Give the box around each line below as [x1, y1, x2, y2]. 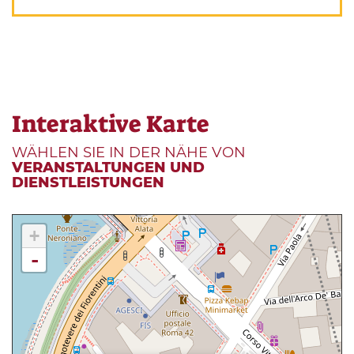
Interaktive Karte [12, 108, 209, 141]
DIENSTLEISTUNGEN [12, 174, 164, 192]
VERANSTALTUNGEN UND [12, 159, 205, 177]
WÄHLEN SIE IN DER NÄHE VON [12, 144, 246, 162]
